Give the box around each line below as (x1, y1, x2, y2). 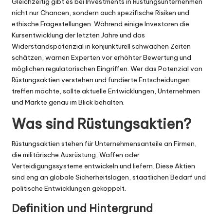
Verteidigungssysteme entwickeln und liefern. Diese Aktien (12, 161, 195, 170)
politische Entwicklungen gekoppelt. (12, 183, 126, 193)
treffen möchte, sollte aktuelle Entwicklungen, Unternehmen (12, 86, 200, 95)
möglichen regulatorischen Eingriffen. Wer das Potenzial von (12, 64, 202, 73)
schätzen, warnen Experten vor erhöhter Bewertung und (12, 53, 191, 62)
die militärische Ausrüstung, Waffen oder (12, 150, 140, 159)
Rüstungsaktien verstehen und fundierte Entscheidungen (12, 75, 190, 84)
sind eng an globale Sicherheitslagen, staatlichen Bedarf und (12, 172, 206, 182)
